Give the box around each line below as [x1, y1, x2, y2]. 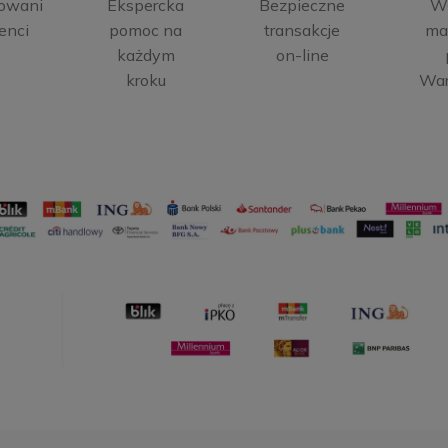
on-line [275, 45, 329, 66]
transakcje [264, 20, 341, 41]
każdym [116, 45, 175, 66]
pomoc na [109, 20, 183, 41]
